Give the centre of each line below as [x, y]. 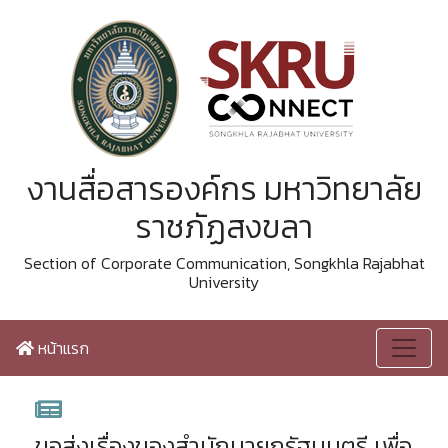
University [224, 282]
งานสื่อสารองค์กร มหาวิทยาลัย [224, 189]
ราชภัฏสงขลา [224, 227]
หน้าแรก [61, 348]
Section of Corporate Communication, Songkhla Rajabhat [224, 263]
